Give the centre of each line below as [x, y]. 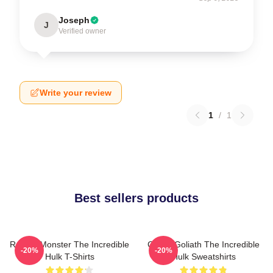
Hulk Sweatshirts [204, 257]
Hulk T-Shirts [69, 257]
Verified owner [82, 31]
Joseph [74, 20]
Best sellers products [136, 198]
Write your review [76, 93]
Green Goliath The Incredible [204, 245]
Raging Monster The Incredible [69, 245]
